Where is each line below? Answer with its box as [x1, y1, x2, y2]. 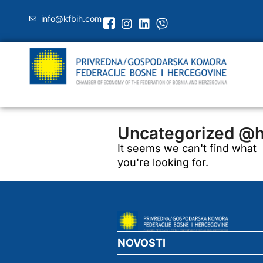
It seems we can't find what [117, 142, 257, 154]
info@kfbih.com [41, 14, 102, 23]
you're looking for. [117, 156, 208, 168]
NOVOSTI [117, 236, 166, 249]
